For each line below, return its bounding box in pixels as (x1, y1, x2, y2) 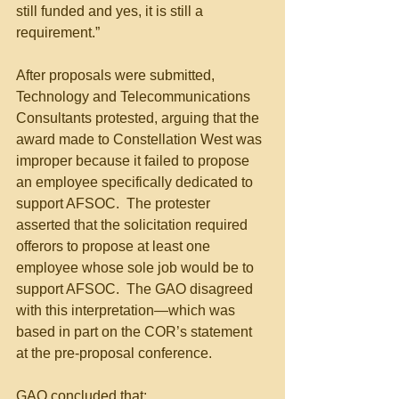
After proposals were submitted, (16, 68, 218, 83)
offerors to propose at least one (16, 239, 214, 254)
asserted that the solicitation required (16, 217, 251, 232)
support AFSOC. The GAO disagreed (16, 281, 256, 297)
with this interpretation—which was (16, 303, 239, 318)
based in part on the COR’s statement (16, 324, 256, 339)
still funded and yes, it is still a (16, 4, 207, 19)
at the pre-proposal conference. (16, 346, 212, 361)
